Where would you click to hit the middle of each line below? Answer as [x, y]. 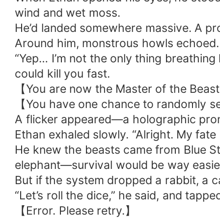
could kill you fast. [62, 73]
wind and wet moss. [68, 13]
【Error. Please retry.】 [76, 210]
